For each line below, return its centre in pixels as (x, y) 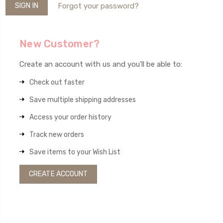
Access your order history (70, 117)
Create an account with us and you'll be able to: (101, 64)
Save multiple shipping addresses (83, 100)
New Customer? (60, 44)
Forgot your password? (98, 6)
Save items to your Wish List (75, 152)
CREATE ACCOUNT (58, 174)
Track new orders (57, 134)
